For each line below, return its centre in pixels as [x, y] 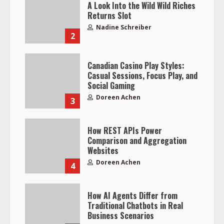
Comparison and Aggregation [137, 140]
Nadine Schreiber [123, 27]
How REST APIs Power [125, 130]
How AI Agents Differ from [132, 195]
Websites [103, 150]
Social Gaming [111, 85]
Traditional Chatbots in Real [135, 205]
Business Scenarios [121, 215]
